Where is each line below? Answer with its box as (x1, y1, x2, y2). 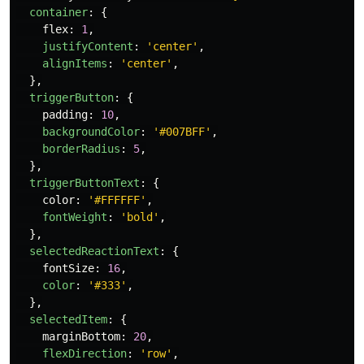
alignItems (42, 57, 107, 71)
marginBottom (42, 330, 120, 344)
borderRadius (42, 142, 120, 156)
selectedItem (29, 313, 107, 327)
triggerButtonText (29, 176, 140, 190)
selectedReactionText (29, 245, 159, 258)
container (29, 6, 88, 19)
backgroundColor (42, 125, 140, 139)
